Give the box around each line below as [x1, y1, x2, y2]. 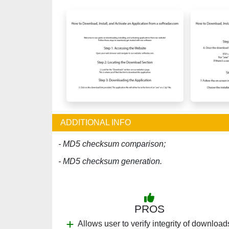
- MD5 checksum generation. [58, 157, 162, 166]
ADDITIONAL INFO [60, 118, 131, 127]
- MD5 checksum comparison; [58, 140, 166, 148]
